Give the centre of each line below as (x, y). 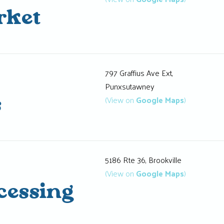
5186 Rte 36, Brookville (143, 160)
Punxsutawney (129, 86)
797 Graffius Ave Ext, (139, 72)
